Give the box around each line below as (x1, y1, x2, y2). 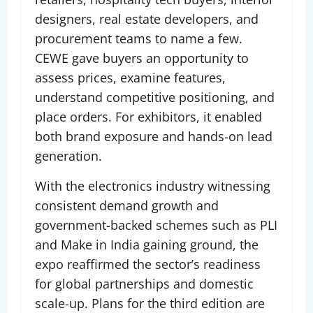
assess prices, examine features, (35, 69, 226, 87)
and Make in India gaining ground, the (35, 236, 259, 254)
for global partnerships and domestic (35, 275, 254, 293)
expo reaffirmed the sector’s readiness (35, 256, 261, 273)
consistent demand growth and (35, 197, 219, 214)
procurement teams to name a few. (35, 30, 242, 48)
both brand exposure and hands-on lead (35, 128, 272, 145)
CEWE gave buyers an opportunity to (35, 50, 249, 67)
